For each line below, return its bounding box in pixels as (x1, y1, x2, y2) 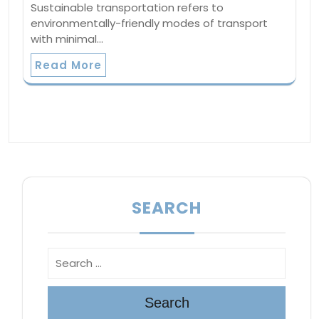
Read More (35, 57, 102, 73)
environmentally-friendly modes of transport (31, 15, 268, 31)
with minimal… (31, 31, 103, 46)
